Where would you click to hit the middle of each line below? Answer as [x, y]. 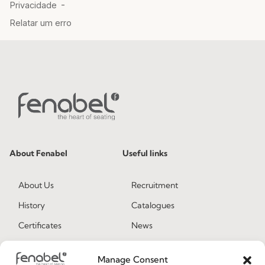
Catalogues [153, 206]
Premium [36, 246]
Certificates [40, 226]
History [32, 206]
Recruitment [155, 185]
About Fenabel [38, 153]
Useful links [145, 153]
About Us [36, 185]
